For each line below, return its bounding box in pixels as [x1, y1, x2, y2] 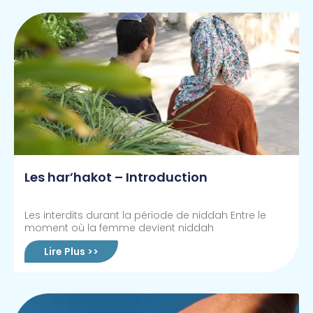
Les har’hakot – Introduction [24, 168, 208, 187]
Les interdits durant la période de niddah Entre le [24, 208, 266, 223]
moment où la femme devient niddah [24, 221, 214, 235]
